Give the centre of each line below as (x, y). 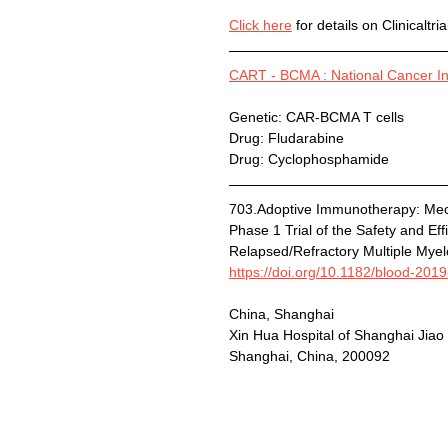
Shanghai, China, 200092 (313, 356)
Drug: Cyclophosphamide (309, 159)
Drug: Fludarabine (286, 138)
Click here (260, 25)
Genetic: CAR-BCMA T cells (316, 117)
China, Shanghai (281, 314)
